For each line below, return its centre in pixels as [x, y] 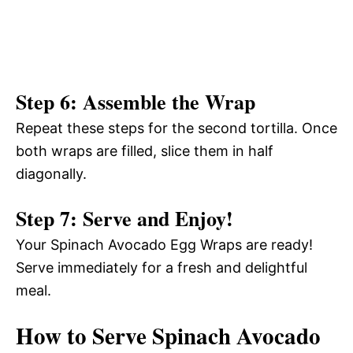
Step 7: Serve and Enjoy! [124, 218]
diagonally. [51, 173]
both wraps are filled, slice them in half [145, 150]
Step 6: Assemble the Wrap [136, 101]
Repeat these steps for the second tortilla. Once [176, 128]
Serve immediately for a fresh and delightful [162, 267]
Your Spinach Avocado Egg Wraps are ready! [164, 244]
